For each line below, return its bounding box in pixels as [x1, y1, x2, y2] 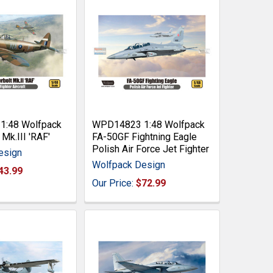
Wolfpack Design [91, 158, 165, 171]
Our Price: [91, 177, 136, 189]
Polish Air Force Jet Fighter [91, 143, 209, 155]
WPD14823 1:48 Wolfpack [91, 118, 205, 130]
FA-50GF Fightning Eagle [91, 130, 197, 143]
